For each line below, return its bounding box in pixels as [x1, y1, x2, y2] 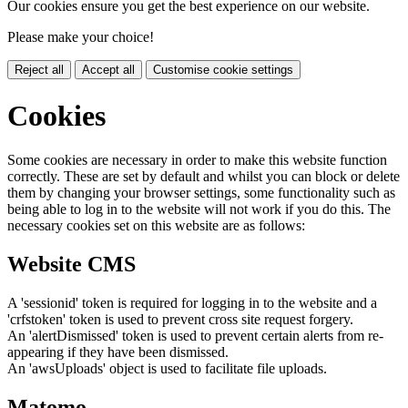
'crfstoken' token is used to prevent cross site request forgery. [7, 311, 353, 327]
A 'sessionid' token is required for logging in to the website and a [7, 294, 377, 311]
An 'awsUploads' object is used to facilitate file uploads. [7, 360, 327, 376]
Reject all [15, 63, 64, 77]
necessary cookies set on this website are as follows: [7, 218, 305, 234]
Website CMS [7, 251, 136, 276]
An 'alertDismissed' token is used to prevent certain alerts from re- [7, 327, 383, 343]
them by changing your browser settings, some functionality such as [7, 185, 395, 201]
